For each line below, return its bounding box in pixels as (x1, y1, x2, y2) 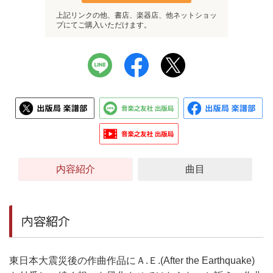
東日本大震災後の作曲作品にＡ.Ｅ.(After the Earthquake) (9, 255, 255, 266)
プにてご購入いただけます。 (56, 21, 151, 29)
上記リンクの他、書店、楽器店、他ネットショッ (56, 11, 217, 19)
